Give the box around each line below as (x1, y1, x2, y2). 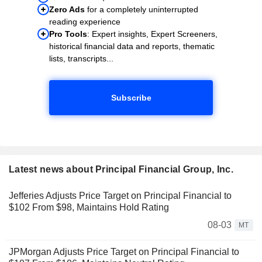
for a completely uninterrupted (85, 4, 198, 14)
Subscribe (111, 92, 151, 102)
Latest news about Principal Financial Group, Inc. (9, 164, 233, 174)
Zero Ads (49, 4, 85, 14)
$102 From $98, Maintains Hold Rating (9, 202, 169, 212)
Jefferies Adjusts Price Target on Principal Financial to (9, 190, 232, 201)
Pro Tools (49, 29, 87, 39)
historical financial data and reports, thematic (49, 41, 215, 51)
